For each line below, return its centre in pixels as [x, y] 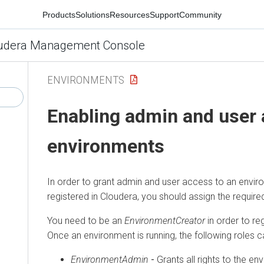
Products [59, 14]
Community [200, 14]
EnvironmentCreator [165, 220]
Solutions [93, 14]
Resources [130, 14]
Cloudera [119, 196]
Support [164, 14]
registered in [74, 196]
